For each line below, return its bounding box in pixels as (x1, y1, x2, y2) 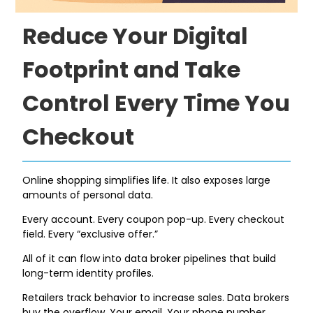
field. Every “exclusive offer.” (22, 226, 159, 241)
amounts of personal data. (22, 187, 154, 202)
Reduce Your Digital (22, 20, 249, 52)
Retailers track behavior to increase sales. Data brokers (22, 290, 290, 305)
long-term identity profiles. (22, 265, 154, 280)
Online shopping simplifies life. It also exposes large (22, 173, 271, 187)
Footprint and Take (22, 53, 241, 85)
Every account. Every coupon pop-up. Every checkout (22, 212, 285, 226)
